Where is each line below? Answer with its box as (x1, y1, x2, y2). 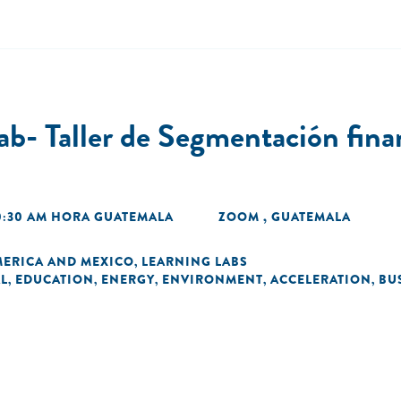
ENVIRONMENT (162, 270, 263, 288)
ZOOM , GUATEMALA (218, 208, 351, 226)
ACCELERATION (270, 270, 371, 288)
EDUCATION (15, 270, 94, 288)
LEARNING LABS (141, 252, 248, 270)
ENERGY (101, 270, 155, 288)
